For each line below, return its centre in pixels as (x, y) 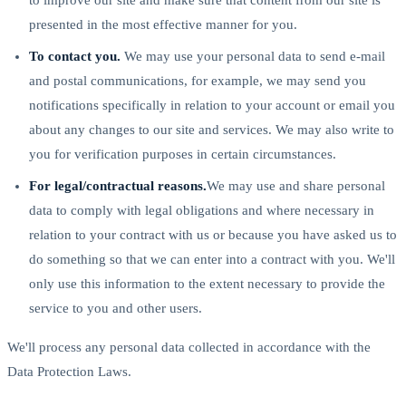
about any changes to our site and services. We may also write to (212, 129)
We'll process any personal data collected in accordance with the (189, 347)
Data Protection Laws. (69, 371)
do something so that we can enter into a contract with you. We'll (212, 259)
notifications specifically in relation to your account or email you (212, 105)
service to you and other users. (116, 308)
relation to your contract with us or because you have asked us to (213, 234)
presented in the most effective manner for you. (163, 24)
